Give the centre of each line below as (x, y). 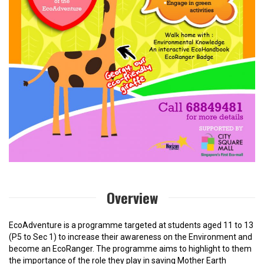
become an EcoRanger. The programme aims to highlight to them (130, 248)
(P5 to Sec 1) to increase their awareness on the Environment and (131, 237)
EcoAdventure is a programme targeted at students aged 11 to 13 (131, 225)
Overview (132, 197)
